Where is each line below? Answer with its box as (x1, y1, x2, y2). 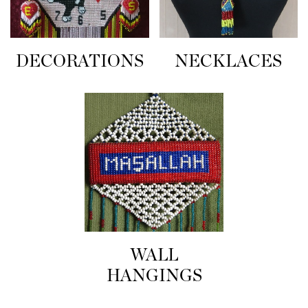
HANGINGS (106, 267, 202, 285)
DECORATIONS (15, 53, 144, 71)
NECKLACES (175, 52, 283, 70)
